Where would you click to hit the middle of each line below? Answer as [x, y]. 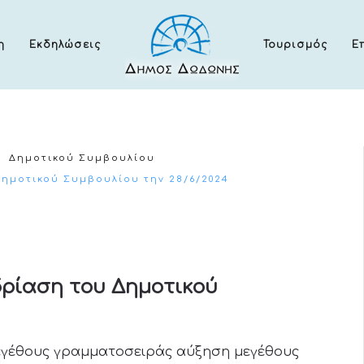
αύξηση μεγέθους [238, 352]
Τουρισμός [295, 44]
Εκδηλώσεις [65, 44]
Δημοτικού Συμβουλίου [82, 158]
